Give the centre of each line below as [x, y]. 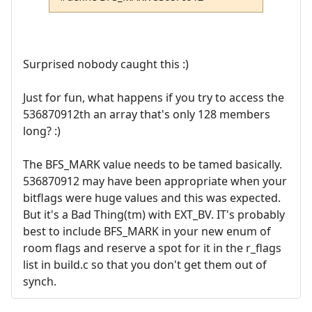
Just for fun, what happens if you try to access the [154, 98]
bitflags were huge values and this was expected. [152, 198]
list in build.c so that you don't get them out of [145, 265]
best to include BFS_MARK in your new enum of [147, 232]
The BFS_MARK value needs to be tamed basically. [153, 165]
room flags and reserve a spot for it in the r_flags [152, 248]
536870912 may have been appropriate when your [155, 181]
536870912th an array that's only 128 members [147, 115]
